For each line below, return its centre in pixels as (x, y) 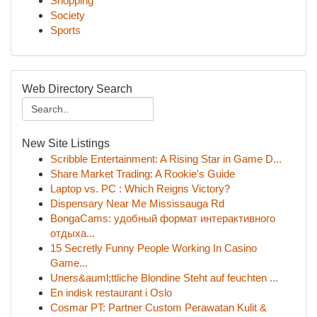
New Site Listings (66, 143)
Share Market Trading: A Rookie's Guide (143, 174)
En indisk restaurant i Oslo (111, 293)
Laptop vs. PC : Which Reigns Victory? (140, 189)
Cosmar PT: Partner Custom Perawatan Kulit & (158, 307)
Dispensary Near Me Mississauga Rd (137, 203)
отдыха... (73, 233)
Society (68, 15)
